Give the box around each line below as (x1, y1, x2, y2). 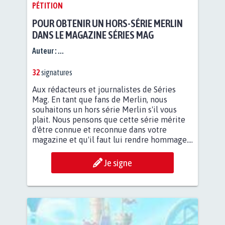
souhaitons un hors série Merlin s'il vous (32, 104, 177, 114)
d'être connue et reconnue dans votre (32, 125, 167, 134)
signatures (40, 67, 72, 77)
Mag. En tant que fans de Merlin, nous (32, 94, 167, 104)
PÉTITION (32, 1, 63, 11)
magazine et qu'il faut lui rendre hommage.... (32, 135, 193, 144)
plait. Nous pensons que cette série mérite (32, 115, 185, 124)
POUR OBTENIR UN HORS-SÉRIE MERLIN (32, 18, 183, 30)
